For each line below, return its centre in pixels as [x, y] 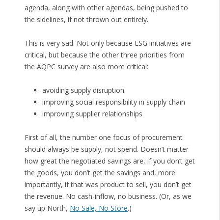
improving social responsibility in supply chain [113, 102]
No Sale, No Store [98, 208]
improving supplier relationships [92, 114]
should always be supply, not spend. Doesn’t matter [106, 149]
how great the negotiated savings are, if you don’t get [110, 161]
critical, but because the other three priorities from [104, 55]
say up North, [47, 208]
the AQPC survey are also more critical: [86, 67]
